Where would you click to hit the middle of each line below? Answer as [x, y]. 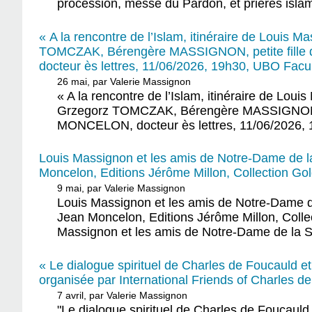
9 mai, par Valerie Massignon [122, 188]
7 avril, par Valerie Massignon [123, 295]
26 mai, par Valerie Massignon [124, 81]
